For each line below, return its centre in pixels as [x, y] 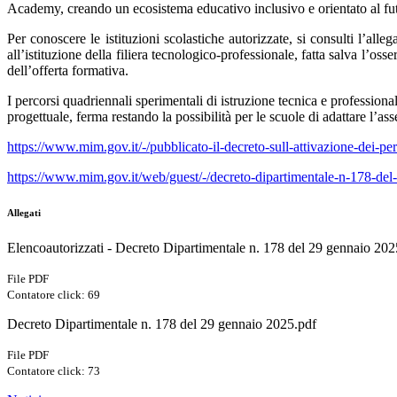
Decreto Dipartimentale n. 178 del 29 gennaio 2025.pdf [162, 324]
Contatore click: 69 [54, 295]
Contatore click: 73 [54, 371]
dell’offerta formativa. [68, 71]
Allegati [24, 213]
